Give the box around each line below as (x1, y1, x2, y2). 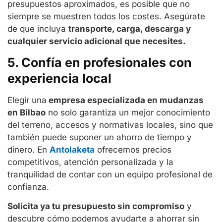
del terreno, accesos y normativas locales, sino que (7, 119, 213, 130)
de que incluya (7, 23, 68, 34)
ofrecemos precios (95, 144, 171, 155)
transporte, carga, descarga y (68, 23, 191, 34)
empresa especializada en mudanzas (47, 95, 204, 105)
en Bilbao (7, 107, 46, 117)
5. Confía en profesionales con (7, 55, 192, 70)
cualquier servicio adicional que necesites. (7, 36, 186, 46)
